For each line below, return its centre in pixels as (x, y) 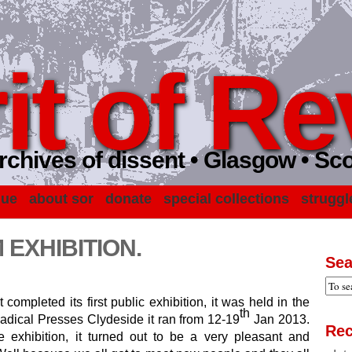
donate (128, 199)
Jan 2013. (280, 319)
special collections (226, 199)
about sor (61, 199)
